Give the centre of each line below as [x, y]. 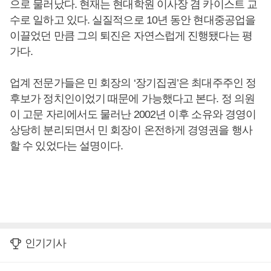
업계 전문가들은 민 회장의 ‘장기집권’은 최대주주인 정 [133, 83]
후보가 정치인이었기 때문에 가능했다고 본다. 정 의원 [132, 99]
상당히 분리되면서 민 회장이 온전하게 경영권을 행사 [131, 130]
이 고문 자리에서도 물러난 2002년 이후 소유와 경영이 [133, 114]
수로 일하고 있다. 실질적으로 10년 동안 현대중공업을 [133, 20]
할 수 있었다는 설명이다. [67, 146]
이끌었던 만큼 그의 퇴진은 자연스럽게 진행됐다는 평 [131, 36]
